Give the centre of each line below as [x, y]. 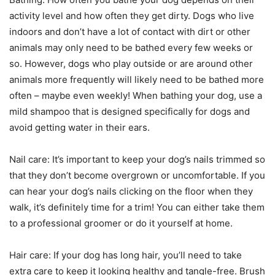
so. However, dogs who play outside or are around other [131, 64]
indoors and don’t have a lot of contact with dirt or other [130, 32]
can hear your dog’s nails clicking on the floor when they [131, 192]
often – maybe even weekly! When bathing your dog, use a [136, 96]
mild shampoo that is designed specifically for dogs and [130, 112]
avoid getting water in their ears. [79, 128]
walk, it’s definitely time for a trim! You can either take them [137, 207]
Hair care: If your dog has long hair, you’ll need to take [126, 255]
